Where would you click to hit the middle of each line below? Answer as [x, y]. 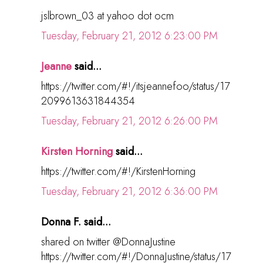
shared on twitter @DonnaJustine [108, 242]
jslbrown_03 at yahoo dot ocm [107, 16]
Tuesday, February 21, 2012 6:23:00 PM [129, 36]
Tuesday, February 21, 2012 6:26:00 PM [129, 121]
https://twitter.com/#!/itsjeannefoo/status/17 [135, 86]
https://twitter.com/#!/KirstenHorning [118, 171]
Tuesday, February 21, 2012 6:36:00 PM [129, 191]
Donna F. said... [76, 222]
